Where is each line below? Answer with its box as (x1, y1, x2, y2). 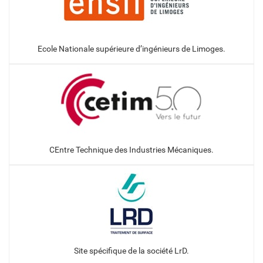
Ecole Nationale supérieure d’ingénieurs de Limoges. (38, 43, 225, 53)
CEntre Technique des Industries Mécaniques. (49, 144, 214, 154)
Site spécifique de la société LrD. (74, 245, 189, 255)
